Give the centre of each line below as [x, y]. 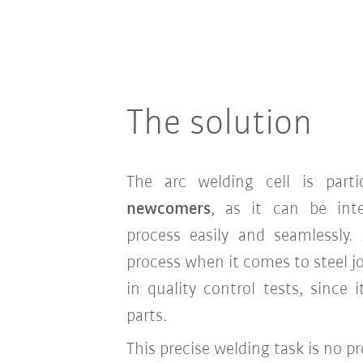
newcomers [168, 209]
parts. [146, 316]
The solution [219, 124]
